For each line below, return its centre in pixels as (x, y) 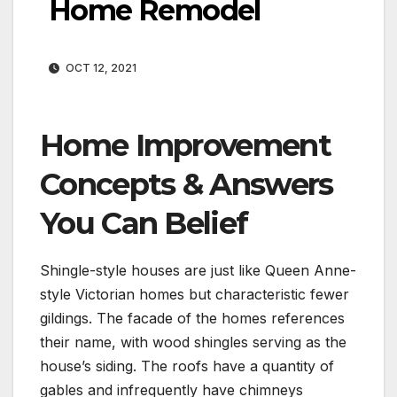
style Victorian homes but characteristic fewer (195, 295)
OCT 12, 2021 (100, 68)
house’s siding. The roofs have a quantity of (187, 366)
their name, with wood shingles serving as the (193, 343)
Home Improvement (185, 146)
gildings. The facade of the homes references (192, 319)
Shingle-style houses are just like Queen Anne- (198, 271)
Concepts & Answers (187, 185)
